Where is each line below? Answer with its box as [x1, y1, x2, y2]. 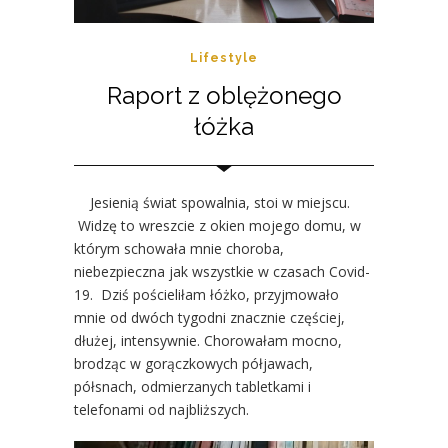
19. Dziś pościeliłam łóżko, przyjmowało [74, 284, 339, 304]
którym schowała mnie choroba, [74, 238, 284, 258]
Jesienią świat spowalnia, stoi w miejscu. [74, 192, 350, 212]
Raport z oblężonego [106, 80, 342, 110]
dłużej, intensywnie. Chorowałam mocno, [74, 330, 342, 350]
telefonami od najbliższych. [74, 399, 249, 419]
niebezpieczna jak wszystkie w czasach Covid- [74, 261, 370, 281]
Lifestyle [190, 50, 258, 65]
